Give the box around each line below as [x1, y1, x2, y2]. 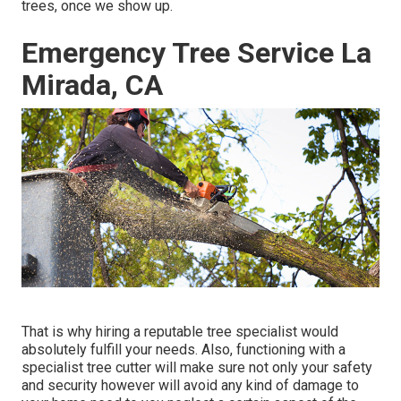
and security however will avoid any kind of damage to [21, 377, 359, 395]
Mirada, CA [21, 68, 163, 103]
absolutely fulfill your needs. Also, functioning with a [21, 341, 346, 359]
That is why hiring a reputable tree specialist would [21, 323, 338, 341]
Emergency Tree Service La [21, 36, 371, 71]
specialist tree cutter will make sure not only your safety [21, 359, 372, 377]
